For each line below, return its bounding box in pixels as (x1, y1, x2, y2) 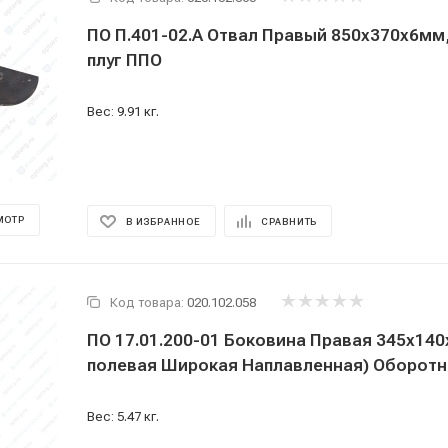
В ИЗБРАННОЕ (126, 216, 201, 227)
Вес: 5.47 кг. (87, 409, 159, 424)
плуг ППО (87, 50, 162, 70)
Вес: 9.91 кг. (87, 104, 159, 119)
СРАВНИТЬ (260, 216, 318, 227)
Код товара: (110, 295, 184, 310)
